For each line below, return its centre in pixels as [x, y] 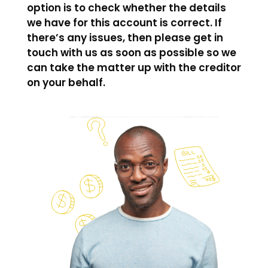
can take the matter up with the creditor [134, 67]
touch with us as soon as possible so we [131, 52]
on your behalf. [66, 82]
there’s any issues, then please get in [125, 37]
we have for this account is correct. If [124, 22]
